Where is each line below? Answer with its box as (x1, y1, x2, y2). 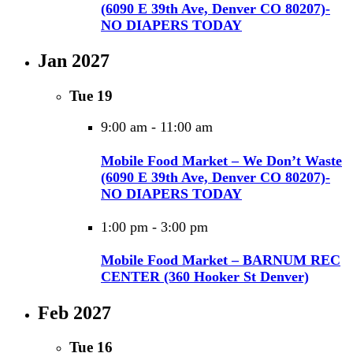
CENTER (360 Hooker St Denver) (101, 269, 309, 285)
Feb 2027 (38, 302, 111, 323)
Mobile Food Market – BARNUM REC (101, 252, 340, 269)
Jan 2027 (38, 50, 110, 71)
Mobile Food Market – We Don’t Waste (101, 152, 342, 169)
